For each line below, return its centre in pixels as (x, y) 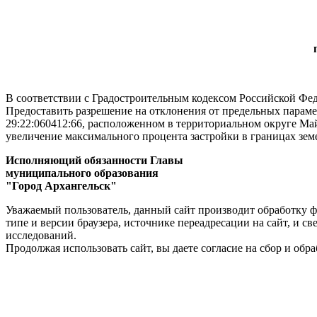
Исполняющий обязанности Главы (94, 160)
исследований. (41, 235)
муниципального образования (82, 173)
